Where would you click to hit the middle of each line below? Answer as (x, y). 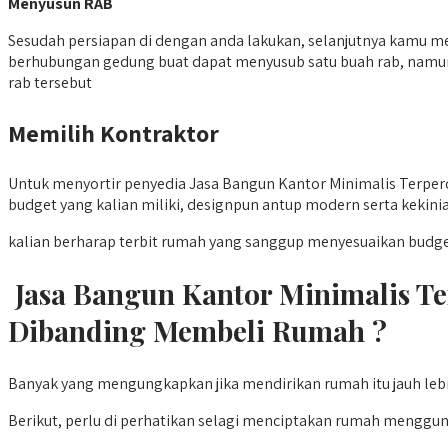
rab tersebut (50, 83)
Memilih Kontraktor (113, 133)
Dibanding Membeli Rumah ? (197, 331)
